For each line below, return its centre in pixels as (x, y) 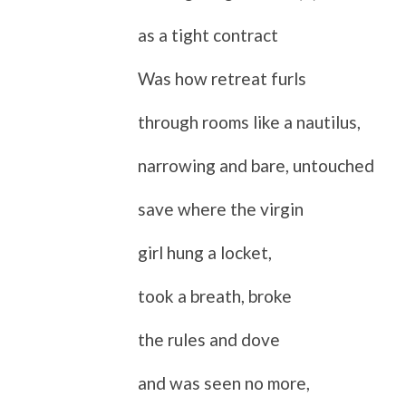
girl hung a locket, (205, 252)
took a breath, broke (215, 295)
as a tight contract (208, 34)
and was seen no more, (224, 382)
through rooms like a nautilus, (249, 121)
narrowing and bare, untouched (256, 165)
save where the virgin (221, 208)
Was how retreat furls (222, 78)
